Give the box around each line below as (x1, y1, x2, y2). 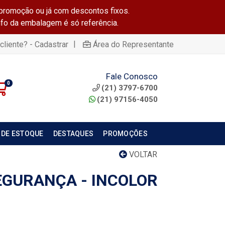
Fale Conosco (105, 71, 158, 81)
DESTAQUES (53, 130, 94, 138)
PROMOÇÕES (103, 130, 148, 138)
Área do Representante (93, 39, 174, 49)
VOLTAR (127, 150, 157, 159)
